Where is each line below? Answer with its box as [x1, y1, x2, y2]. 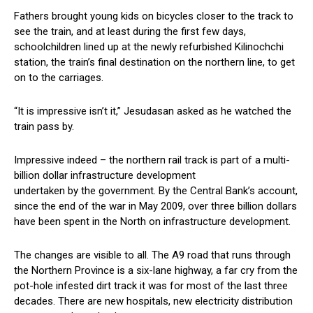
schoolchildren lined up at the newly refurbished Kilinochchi [14, 41, 284, 54]
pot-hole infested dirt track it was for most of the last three [14, 279, 288, 293]
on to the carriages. [14, 71, 103, 85]
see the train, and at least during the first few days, [14, 25, 246, 38]
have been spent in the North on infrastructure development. [14, 215, 291, 228]
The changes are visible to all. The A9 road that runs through [14, 249, 291, 262]
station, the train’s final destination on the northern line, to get [14, 56, 295, 69]
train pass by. [14, 120, 74, 133]
